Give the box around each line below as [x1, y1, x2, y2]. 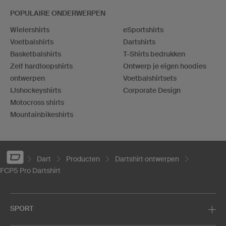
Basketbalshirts [10, 50, 61, 59]
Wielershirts [10, 26, 49, 34]
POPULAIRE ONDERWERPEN [10, 9, 105, 18]
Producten [66, 154, 100, 163]
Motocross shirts [10, 98, 64, 107]
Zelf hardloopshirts [10, 62, 73, 71]
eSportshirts [123, 26, 163, 34]
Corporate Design [123, 86, 181, 95]
